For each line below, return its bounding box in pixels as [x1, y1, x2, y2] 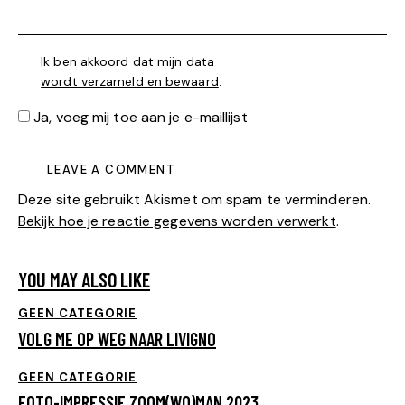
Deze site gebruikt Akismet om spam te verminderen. [18, 190, 372, 210]
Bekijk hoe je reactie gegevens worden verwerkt [18, 212, 336, 231]
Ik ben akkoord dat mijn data [41, 52, 214, 70]
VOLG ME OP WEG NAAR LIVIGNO [18, 327, 216, 350]
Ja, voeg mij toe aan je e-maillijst [30, 108, 248, 127]
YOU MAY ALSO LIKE [18, 268, 150, 292]
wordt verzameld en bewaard [41, 72, 219, 89]
